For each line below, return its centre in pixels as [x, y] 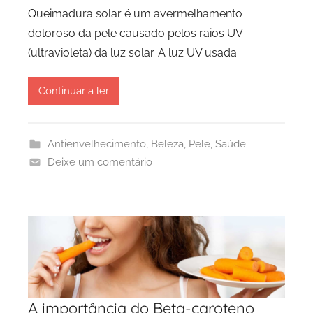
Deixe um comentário [100, 162]
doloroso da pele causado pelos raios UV [135, 33]
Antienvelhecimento [96, 144]
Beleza [167, 144]
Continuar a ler [74, 91]
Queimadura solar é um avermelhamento [135, 13]
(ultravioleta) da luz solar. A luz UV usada [132, 52]
